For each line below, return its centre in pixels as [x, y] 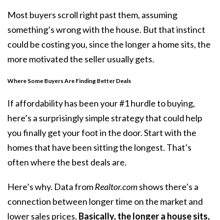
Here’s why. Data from [51, 187]
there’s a [181, 187]
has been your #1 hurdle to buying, [129, 103]
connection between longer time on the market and [105, 202]
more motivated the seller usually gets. [81, 59]
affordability [39, 103]
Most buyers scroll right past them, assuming [92, 14]
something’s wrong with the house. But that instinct [106, 29]
